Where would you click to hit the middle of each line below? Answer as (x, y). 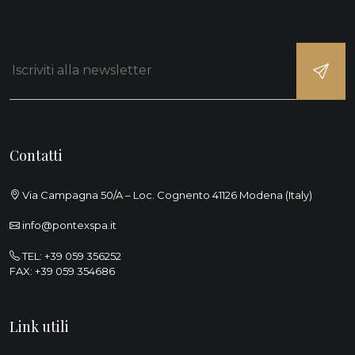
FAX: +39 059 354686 (62, 271)
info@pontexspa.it (69, 225)
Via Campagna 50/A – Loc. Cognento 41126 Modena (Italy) (166, 195)
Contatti (36, 155)
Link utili (39, 326)
